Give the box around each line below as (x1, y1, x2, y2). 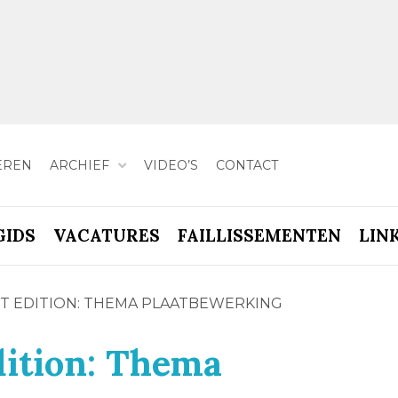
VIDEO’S (143, 156, 198, 173)
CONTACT (215, 156, 278, 173)
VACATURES (52, 225, 160, 246)
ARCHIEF (49, 156, 109, 173)
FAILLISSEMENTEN (177, 225, 341, 246)
